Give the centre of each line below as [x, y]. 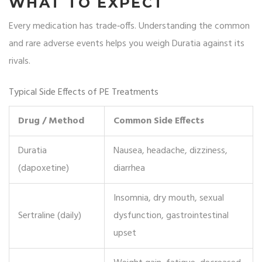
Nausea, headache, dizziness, [170, 151]
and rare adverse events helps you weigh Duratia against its [127, 44]
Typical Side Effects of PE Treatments [84, 93]
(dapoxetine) [44, 169]
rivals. [20, 62]
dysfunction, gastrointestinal [171, 216]
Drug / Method [51, 121]
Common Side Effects [159, 121]
